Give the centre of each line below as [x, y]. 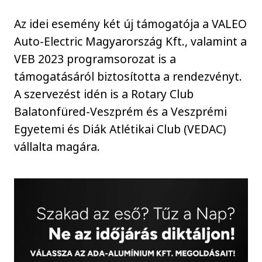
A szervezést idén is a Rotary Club [104, 94]
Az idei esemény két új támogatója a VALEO [131, 24]
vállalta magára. [57, 147]
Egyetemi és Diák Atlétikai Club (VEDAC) [120, 129]
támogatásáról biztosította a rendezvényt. [128, 77]
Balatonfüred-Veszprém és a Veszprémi [121, 112]
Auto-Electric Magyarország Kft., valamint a [131, 42]
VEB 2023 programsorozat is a [95, 59]
